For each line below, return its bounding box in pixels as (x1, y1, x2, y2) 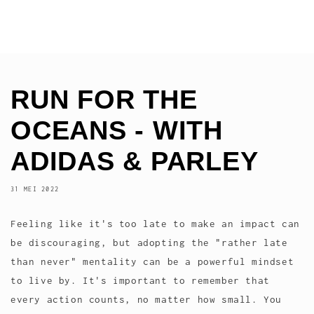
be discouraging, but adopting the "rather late (11, 236, 288, 248)
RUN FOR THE (11, 84, 198, 114)
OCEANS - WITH (11, 115, 223, 145)
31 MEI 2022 (11, 184, 60, 193)
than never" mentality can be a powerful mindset (11, 255, 294, 267)
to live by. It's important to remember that (11, 274, 270, 286)
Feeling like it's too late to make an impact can (11, 217, 300, 229)
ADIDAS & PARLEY (11, 146, 259, 176)
